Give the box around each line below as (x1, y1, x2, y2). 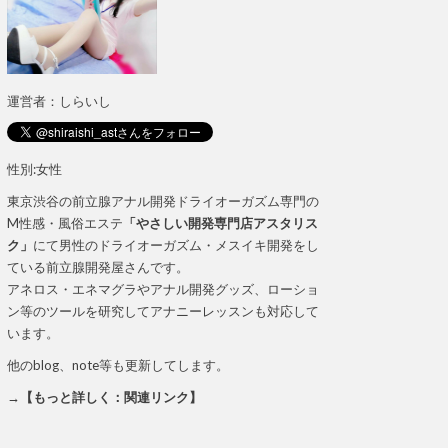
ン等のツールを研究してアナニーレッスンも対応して (7, 303, 319, 319)
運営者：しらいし (7, 93, 111, 109)
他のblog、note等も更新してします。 (7, 357, 229, 373)
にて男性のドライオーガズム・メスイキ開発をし (33, 237, 319, 253)
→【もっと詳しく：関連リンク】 (7, 389, 202, 405)
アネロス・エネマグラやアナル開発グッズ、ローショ (7, 281, 319, 297)
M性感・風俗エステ (7, 215, 123, 231)
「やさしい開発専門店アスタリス (123, 215, 318, 231)
